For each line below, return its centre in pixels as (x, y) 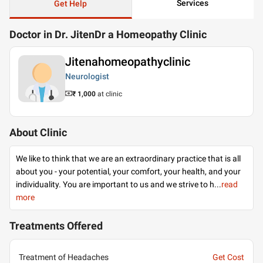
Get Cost (228, 257)
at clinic (110, 94)
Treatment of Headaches (64, 257)
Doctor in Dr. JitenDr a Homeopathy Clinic (108, 35)
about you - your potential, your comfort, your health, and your (128, 171)
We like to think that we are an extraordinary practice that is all (128, 159)
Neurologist (87, 76)
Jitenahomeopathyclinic (128, 62)
